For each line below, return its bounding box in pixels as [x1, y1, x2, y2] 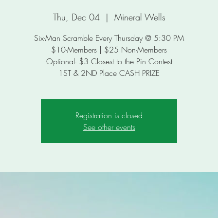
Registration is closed [75, 110, 143, 121]
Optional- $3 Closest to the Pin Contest [46, 56, 172, 67]
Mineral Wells [114, 11, 165, 23]
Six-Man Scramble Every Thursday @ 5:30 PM [34, 33, 184, 43]
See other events [83, 122, 135, 132]
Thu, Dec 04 [53, 11, 100, 23]
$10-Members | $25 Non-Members [51, 44, 167, 55]
